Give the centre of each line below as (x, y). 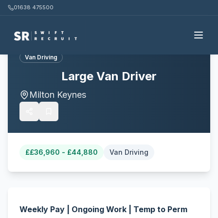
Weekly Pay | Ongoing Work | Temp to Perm (103, 209)
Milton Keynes (58, 95)
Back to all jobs (114, 21)
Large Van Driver (109, 76)
